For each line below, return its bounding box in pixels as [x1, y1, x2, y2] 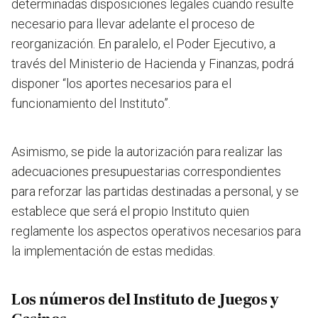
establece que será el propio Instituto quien [11, 204, 249, 219]
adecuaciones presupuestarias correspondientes [11, 164, 281, 180]
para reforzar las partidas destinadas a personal [11, 184, 271, 199]
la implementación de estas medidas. [11, 243, 215, 259]
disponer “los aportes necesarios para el [11, 76, 231, 92]
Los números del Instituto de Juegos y [11, 290, 279, 310]
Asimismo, [11, 144, 71, 160]
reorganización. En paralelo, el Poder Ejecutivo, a [11, 36, 275, 52]
